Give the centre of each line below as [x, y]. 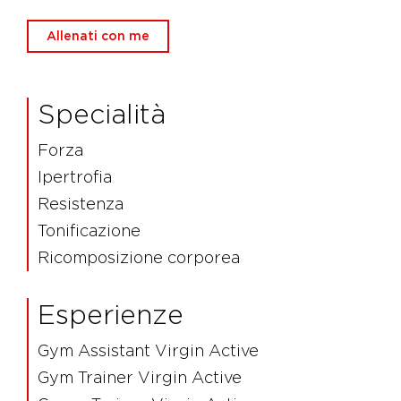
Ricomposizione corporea [139, 257]
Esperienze [111, 314]
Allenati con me [98, 36]
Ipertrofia [75, 177]
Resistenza [81, 204]
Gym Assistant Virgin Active [148, 350]
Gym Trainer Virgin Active [140, 377]
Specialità [102, 114]
